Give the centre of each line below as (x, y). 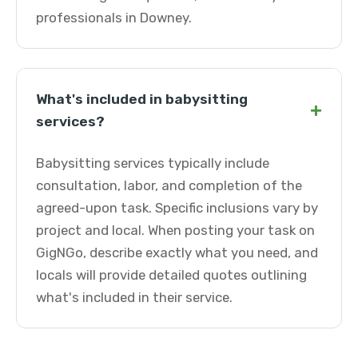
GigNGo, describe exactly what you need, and (177, 253)
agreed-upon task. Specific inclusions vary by (177, 208)
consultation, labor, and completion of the (169, 185)
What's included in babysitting (142, 99)
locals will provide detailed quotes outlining (171, 275)
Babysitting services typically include (153, 163)
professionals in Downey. (114, 18)
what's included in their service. (134, 297)
